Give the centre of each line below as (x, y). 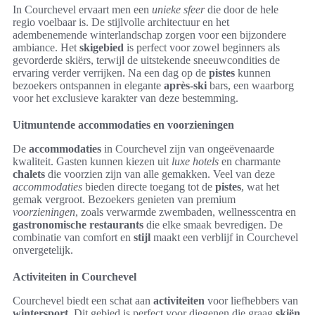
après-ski (185, 85)
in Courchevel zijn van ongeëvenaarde (188, 149)
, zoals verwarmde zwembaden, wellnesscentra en (186, 212)
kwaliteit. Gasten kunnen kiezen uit (92, 161)
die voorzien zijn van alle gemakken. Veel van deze (160, 174)
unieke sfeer (178, 9)
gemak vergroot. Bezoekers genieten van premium (124, 199)
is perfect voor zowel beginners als (202, 47)
